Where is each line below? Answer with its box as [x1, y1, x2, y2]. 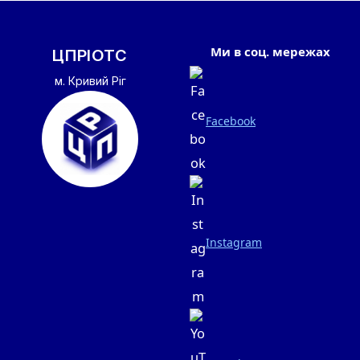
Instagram [206, 234, 262, 250]
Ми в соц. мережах [210, 43, 330, 60]
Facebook [206, 112, 256, 129]
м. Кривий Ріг [54, 74, 126, 88]
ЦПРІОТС [52, 46, 128, 66]
